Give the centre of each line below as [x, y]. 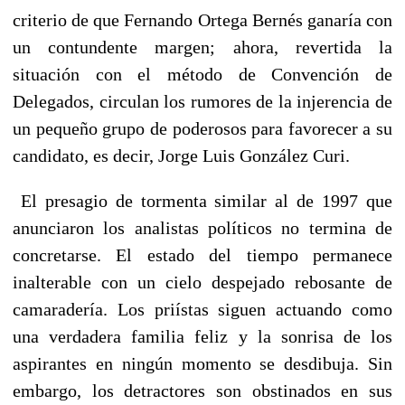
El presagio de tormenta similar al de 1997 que [202, 200]
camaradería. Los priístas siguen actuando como [202, 309]
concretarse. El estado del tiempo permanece [202, 254]
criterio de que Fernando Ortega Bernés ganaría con [202, 19]
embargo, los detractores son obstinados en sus [202, 390]
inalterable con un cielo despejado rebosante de [202, 282]
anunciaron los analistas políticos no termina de [202, 227]
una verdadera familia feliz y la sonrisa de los [202, 336]
